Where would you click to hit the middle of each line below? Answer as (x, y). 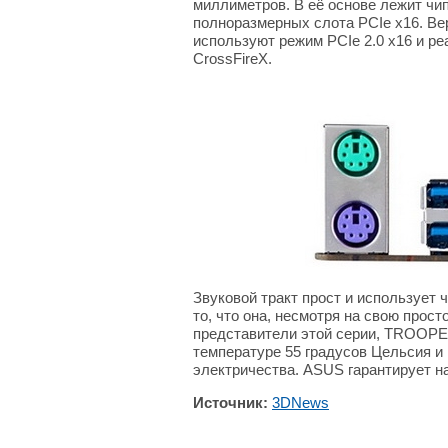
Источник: (232, 402)
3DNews (300, 402)
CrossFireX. (232, 58)
